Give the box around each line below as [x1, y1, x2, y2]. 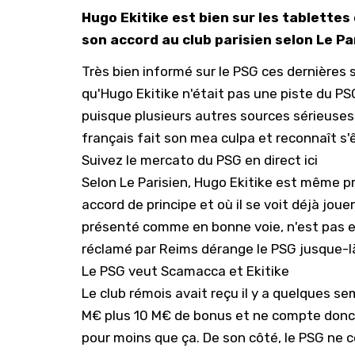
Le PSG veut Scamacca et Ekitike [82, 263, 289, 279]
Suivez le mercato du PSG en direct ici [82, 152, 318, 168]
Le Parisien [120, 174, 188, 190]
